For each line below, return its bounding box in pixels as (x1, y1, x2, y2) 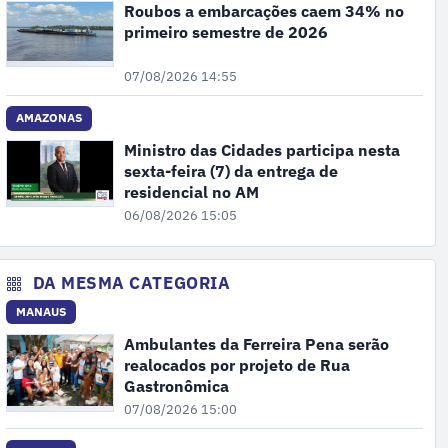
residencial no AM (123, 181, 259, 204)
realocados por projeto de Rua (123, 353, 350, 376)
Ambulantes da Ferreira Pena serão (123, 332, 389, 355)
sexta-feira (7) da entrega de (123, 160, 338, 183)
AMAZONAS (16, 110, 83, 126)
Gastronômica (123, 374, 229, 397)
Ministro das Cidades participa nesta (123, 139, 400, 162)
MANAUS (16, 304, 67, 320)
